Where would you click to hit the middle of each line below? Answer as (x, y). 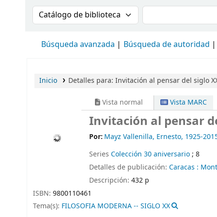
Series (100, 155)
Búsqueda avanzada (78, 45)
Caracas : (184, 167)
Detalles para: (92, 81)
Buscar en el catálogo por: (88, 12)
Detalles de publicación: (129, 167)
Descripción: (110, 180)
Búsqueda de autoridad (167, 45)
